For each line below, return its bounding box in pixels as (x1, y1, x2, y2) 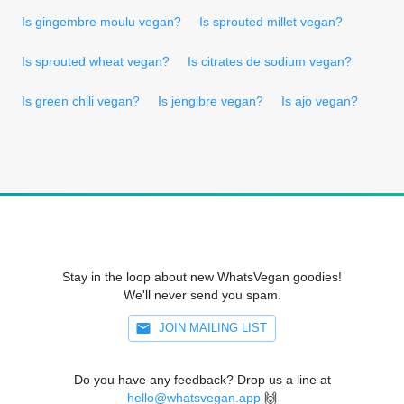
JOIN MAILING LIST (159, 320, 267, 335)
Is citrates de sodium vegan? (188, 53, 352, 69)
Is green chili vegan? (22, 93, 140, 108)
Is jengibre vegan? (158, 93, 263, 108)
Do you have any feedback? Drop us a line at (73, 372, 331, 387)
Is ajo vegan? (281, 93, 358, 108)
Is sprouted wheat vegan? (22, 53, 170, 69)
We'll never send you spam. (123, 287, 281, 302)
